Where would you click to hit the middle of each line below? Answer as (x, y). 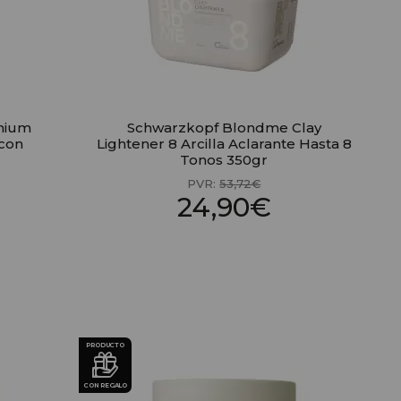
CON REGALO (106, 386)
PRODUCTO (105, 346)
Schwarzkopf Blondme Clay (224, 128)
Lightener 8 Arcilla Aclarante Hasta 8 (224, 144)
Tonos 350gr (224, 160)
